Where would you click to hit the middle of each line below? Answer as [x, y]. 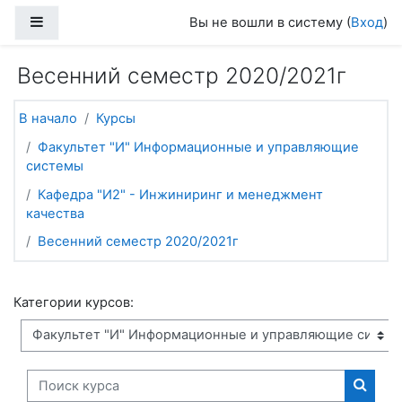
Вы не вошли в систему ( [270, 22]
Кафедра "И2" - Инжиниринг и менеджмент [180, 194]
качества [55, 213]
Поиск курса [66, 377]
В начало [48, 119]
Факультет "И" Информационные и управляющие [198, 147]
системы [55, 166]
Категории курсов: [74, 302]
